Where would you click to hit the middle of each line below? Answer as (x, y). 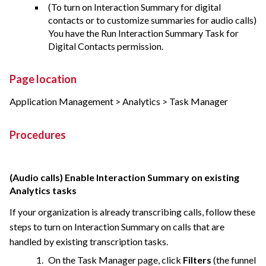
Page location (43, 79)
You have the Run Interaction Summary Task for (143, 33)
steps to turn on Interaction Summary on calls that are (117, 227)
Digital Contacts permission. (106, 46)
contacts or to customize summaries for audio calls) (152, 20)
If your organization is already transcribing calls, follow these (132, 212)
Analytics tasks (43, 191)
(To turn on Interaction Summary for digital (134, 7)
